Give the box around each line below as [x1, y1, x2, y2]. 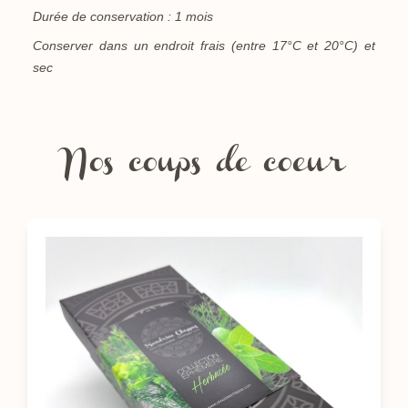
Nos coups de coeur [63, 155, 345, 178]
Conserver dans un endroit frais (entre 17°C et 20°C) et [33, 38, 375, 54]
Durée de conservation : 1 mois [33, 9, 213, 25]
